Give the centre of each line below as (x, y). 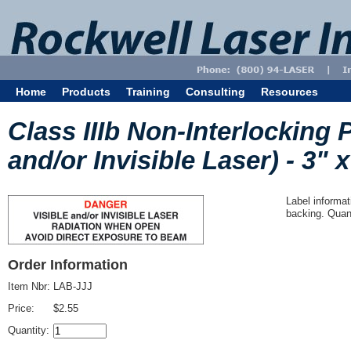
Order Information (68, 265)
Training (148, 92)
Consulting (215, 92)
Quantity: (30, 330)
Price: (23, 308)
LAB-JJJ (73, 286)
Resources (289, 92)
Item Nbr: (31, 286)
